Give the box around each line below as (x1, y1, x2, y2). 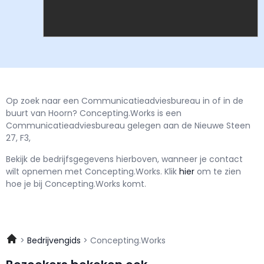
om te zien (197, 165, 241, 177)
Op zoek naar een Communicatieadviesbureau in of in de (6, 95, 243, 107)
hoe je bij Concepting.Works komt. (6, 177, 146, 190)
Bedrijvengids (27, 235, 81, 247)
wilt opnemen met (6, 165, 85, 177)
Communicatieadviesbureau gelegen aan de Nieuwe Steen (6, 120, 250, 132)
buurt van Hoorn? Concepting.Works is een (6, 107, 181, 120)
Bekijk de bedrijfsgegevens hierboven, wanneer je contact (6, 153, 243, 165)
